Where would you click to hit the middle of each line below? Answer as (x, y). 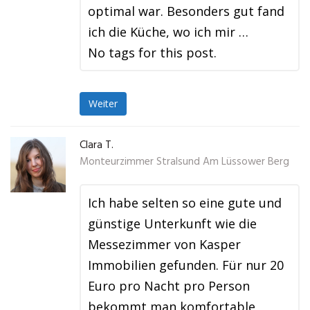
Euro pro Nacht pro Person (169, 286)
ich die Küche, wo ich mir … (168, 32)
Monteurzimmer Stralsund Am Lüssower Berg (184, 162)
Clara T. (97, 145)
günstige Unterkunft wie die (172, 224)
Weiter (103, 104)
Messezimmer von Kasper (164, 244)
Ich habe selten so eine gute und (185, 203)
